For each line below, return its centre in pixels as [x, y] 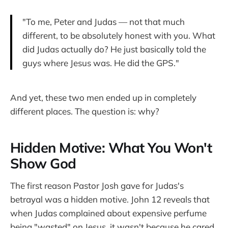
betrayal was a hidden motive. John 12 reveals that [110, 199]
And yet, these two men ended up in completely [103, 97]
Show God [43, 164]
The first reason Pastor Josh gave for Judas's [97, 185]
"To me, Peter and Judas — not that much [104, 21]
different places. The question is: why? [85, 111]
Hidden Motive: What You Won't [111, 148]
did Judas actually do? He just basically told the [114, 49]
